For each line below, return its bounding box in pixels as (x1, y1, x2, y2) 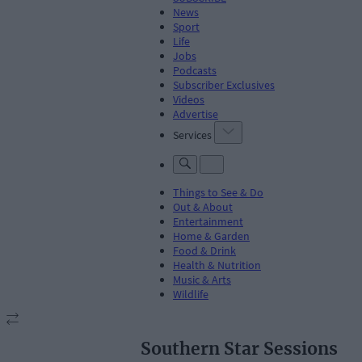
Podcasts (173, 62, 217, 78)
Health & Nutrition (173, 257, 261, 272)
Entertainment (173, 213, 243, 229)
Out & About (173, 199, 233, 214)
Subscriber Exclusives (173, 77, 275, 92)
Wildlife (173, 286, 208, 301)
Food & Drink (173, 242, 236, 258)
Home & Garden (173, 228, 250, 243)
